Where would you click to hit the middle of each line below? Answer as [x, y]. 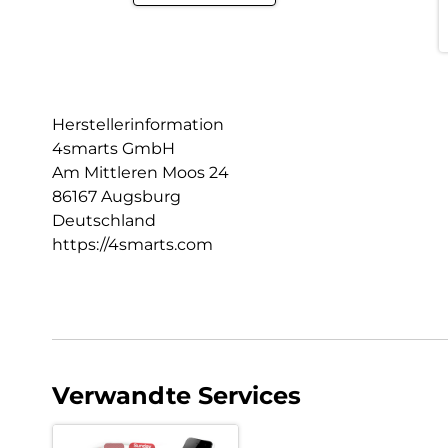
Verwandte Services [176, 395]
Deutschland [104, 220]
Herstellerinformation [138, 124]
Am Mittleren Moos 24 [140, 172]
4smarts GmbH [113, 148]
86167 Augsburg [116, 196]
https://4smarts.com [132, 244]
